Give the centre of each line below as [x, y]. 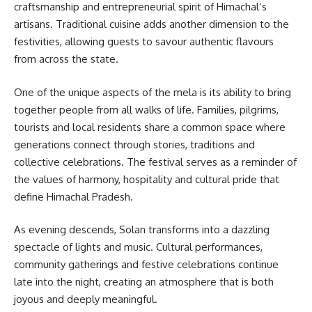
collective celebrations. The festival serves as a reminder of [155, 162]
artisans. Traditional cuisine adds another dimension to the [151, 24]
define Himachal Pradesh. [73, 196]
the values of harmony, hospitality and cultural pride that [147, 179]
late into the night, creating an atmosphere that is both [144, 282]
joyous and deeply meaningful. [86, 299]
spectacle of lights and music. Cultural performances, [138, 247]
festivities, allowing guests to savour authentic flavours [144, 42]
